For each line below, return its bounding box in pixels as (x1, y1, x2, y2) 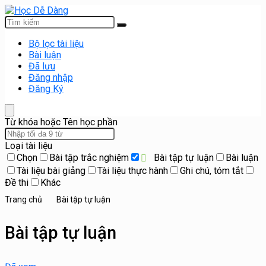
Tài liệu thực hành (97, 165, 168, 176)
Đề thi (5, 177, 28, 188)
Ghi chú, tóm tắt (180, 165, 243, 176)
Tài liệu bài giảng (17, 165, 85, 176)
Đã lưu (28, 61, 55, 72)
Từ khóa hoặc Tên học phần (5, 116, 118, 128)
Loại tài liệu (5, 140, 52, 151)
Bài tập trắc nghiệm (49, 152, 129, 163)
